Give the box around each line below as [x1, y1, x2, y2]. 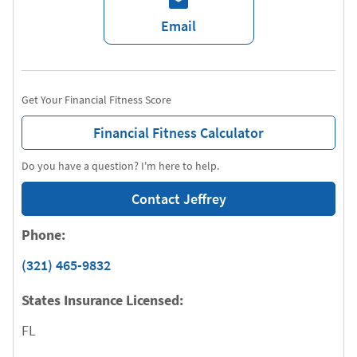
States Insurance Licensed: [22, 291, 183, 309]
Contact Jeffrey [131, 190, 226, 208]
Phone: [22, 226, 65, 244]
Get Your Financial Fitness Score [22, 92, 171, 107]
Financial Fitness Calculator [93, 124, 264, 142]
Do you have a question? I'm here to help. [22, 159, 219, 173]
